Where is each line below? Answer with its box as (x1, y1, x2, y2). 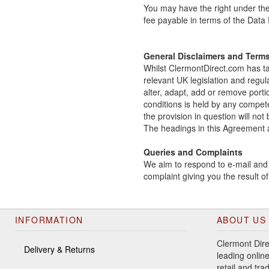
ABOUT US (217, 214, 267, 226)
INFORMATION (15, 214, 83, 226)
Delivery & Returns (24, 243, 95, 256)
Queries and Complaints (144, 146, 243, 159)
